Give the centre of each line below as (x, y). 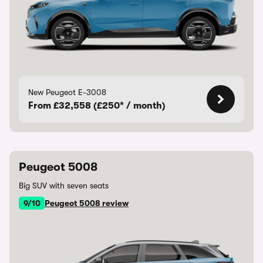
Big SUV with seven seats (64, 186)
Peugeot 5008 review (87, 203)
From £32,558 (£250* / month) (97, 106)
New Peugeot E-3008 (67, 92)
